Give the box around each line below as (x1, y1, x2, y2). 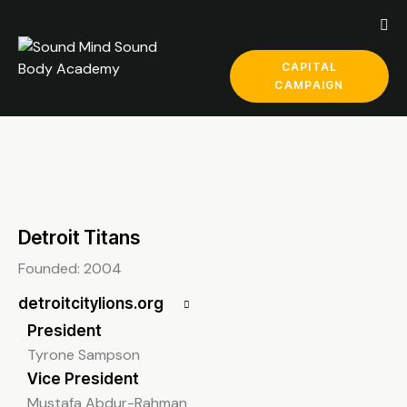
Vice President (27, 370, 139, 389)
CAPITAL (281, 60, 338, 74)
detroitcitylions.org (18, 294, 164, 313)
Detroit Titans (18, 226, 140, 250)
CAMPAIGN (274, 78, 344, 93)
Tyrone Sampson (27, 345, 140, 365)
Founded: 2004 (18, 259, 122, 279)
